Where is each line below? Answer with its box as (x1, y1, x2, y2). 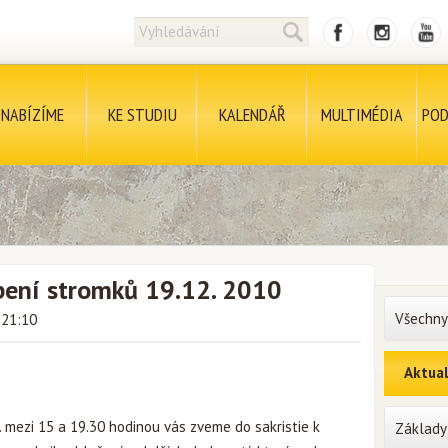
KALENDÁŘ (218, 103, 286, 126)
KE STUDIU (107, 103, 177, 126)
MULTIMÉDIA (321, 103, 403, 126)
